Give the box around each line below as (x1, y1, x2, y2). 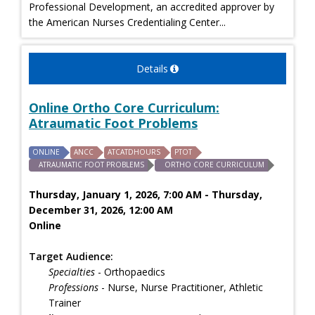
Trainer (49, 295, 81, 309)
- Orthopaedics (95, 264, 165, 278)
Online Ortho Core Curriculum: (29, 98, 219, 116)
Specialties (49, 264, 95, 278)
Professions (49, 280, 98, 294)
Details (136, 61, 168, 75)
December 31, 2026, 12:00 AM (29, 202, 173, 217)
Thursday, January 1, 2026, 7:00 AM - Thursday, (29, 187, 262, 201)
